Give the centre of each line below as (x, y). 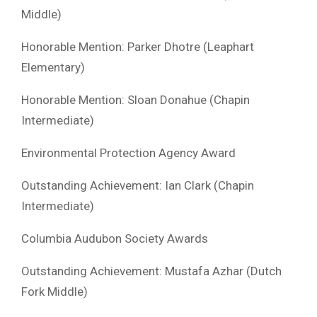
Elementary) (53, 67)
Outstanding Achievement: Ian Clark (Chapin (138, 185)
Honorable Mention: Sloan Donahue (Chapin (136, 99)
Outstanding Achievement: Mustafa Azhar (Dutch (151, 271)
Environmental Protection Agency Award (128, 152)
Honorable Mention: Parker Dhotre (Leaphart (138, 46)
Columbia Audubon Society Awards (115, 238)
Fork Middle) (54, 291)
